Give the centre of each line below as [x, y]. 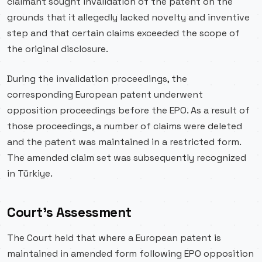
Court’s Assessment [69, 213]
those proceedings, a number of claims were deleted [125, 126]
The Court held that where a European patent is [114, 238]
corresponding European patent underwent [105, 94]
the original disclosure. [58, 49]
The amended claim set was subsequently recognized [127, 158]
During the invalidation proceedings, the [97, 79]
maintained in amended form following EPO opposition [130, 254]
